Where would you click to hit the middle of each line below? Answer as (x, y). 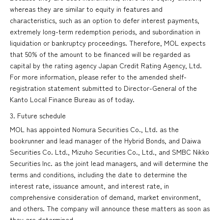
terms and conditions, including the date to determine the (98, 175)
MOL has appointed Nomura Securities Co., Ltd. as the (94, 129)
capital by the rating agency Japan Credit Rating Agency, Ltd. (106, 66)
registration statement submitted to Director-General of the (103, 88)
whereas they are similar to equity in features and (86, 9)
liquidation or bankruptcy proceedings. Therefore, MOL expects (108, 43)
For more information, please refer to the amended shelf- (98, 77)
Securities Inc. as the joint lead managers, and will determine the (109, 163)
